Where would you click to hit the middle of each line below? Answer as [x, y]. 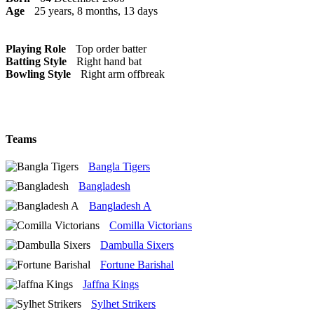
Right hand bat [109, 61]
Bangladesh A [120, 206]
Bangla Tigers [119, 167]
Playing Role [36, 48]
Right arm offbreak [123, 74]
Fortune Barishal [137, 265]
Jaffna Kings [111, 285]
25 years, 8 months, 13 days [96, 11]
